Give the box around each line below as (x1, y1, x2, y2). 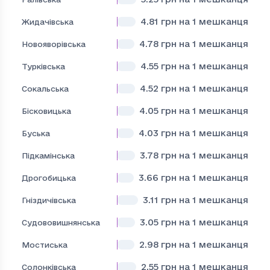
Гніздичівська (22, 195, 76, 204)
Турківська (22, 61, 65, 71)
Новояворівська (22, 39, 86, 48)
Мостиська (22, 240, 67, 249)
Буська (22, 128, 50, 137)
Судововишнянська (22, 218, 100, 227)
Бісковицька (22, 106, 71, 115)
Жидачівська (22, 17, 74, 26)
